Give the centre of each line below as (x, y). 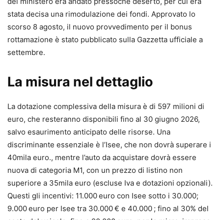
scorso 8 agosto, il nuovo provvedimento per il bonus (100, 27)
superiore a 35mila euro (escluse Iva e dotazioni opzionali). (110, 183)
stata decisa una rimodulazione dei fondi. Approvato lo (101, 14)
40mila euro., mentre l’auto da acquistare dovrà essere (102, 158)
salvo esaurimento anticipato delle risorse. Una (89, 132)
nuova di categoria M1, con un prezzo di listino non (95, 170)
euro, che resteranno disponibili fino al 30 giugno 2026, (104, 119)
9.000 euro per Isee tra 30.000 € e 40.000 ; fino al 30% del (108, 209)
